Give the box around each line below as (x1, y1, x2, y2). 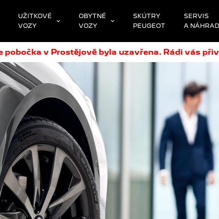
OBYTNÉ (79, 12, 106, 20)
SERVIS (184, 12, 209, 20)
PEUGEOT (133, 22, 165, 29)
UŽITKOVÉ (18, 12, 52, 20)
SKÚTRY (133, 12, 160, 20)
